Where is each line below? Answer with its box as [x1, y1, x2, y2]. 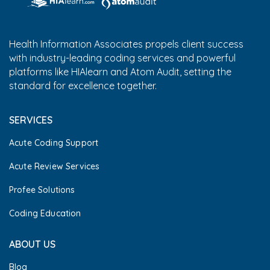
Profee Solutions [9, 184, 75, 196]
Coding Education [9, 208, 81, 219]
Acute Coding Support [9, 137, 99, 149]
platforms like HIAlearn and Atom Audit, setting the [9, 66, 231, 78]
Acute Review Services [9, 161, 100, 172]
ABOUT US [9, 238, 55, 251]
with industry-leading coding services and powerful [9, 52, 236, 64]
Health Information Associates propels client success [9, 38, 243, 51]
